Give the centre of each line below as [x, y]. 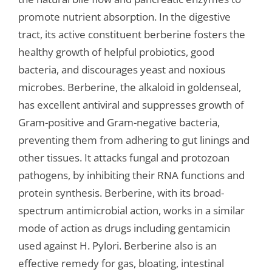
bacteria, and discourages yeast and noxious [121, 70]
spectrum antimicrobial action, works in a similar [131, 211]
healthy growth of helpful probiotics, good [116, 52]
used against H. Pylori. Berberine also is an [117, 246]
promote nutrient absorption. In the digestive [124, 17]
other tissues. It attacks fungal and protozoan [124, 158]
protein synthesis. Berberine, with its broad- [121, 193]
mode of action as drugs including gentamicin [124, 228]
